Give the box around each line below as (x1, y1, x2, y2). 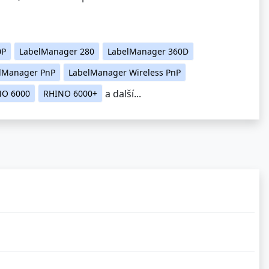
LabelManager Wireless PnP (68, 64, 181, 76)
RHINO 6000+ (43, 85, 97, 97)
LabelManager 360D (107, 43, 189, 55)
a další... (105, 84, 141, 98)
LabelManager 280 (19, 43, 94, 55)
